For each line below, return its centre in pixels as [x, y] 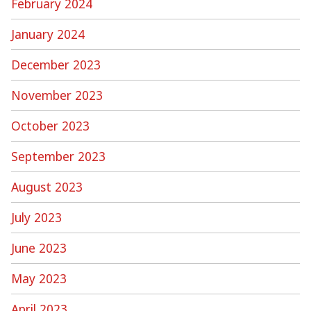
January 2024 [48, 34]
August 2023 [47, 186]
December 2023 [56, 64]
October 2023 [50, 125]
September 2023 [58, 156]
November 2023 [57, 95]
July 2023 [36, 217]
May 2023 [39, 278]
